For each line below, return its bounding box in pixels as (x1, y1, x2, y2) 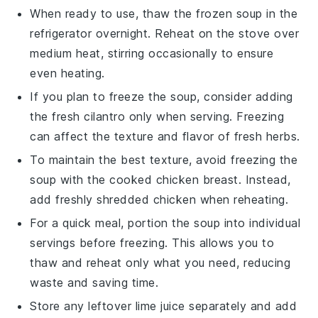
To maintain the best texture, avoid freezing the (30, 152, 298, 167)
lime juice (135, 298, 185, 313)
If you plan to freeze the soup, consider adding (30, 89, 293, 104)
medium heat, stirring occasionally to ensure (30, 45, 274, 60)
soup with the (30, 172, 110, 187)
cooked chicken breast (109, 172, 238, 187)
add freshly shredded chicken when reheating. (30, 192, 289, 207)
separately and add (185, 298, 297, 313)
